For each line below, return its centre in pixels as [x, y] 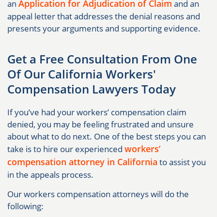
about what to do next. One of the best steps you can [107, 137]
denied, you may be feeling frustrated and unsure [101, 124]
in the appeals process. [50, 175]
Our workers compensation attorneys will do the [98, 194]
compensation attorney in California [82, 162]
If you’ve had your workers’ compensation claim [97, 112]
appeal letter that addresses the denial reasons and [104, 16]
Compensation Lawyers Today [92, 89]
